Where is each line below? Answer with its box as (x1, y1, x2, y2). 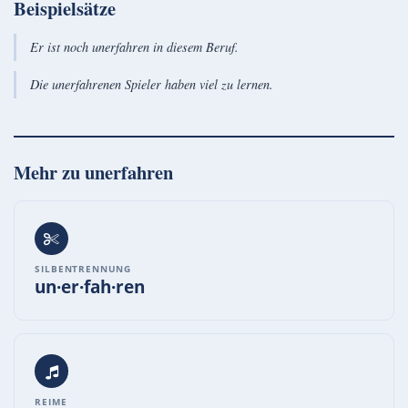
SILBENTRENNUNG (35, 262, 132, 276)
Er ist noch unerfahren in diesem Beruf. (29, 37, 239, 56)
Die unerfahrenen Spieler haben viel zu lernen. (29, 75, 273, 93)
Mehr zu (14, 158, 85, 186)
